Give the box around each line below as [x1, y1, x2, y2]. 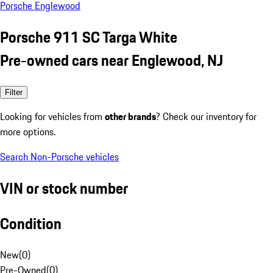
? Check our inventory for [156, 108, 257, 124]
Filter [5, 87, 23, 97]
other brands [105, 108, 156, 124]
